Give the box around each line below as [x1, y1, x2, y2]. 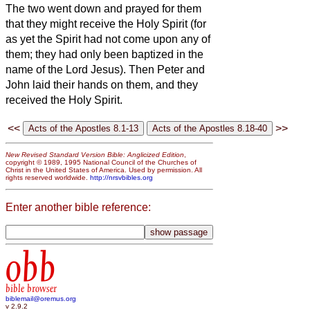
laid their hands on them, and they [30, 78, 198, 91]
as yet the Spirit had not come [6, 33, 150, 45]
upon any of [150, 33, 210, 45]
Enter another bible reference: [6, 201, 151, 213]
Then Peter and [129, 63, 205, 75]
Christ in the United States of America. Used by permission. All [6, 166, 202, 174]
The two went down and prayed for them [6, 2, 201, 15]
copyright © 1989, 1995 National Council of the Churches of [6, 158, 197, 167]
